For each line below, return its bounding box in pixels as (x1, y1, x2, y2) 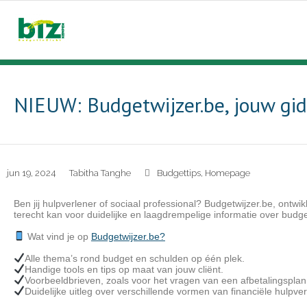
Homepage (205, 168, 250, 178)
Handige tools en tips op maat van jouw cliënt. (24, 264, 223, 275)
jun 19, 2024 (7, 168, 56, 178)
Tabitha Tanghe (69, 168, 131, 178)
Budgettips (157, 168, 201, 178)
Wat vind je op (24, 231, 91, 242)
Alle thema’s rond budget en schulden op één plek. (24, 253, 245, 264)
